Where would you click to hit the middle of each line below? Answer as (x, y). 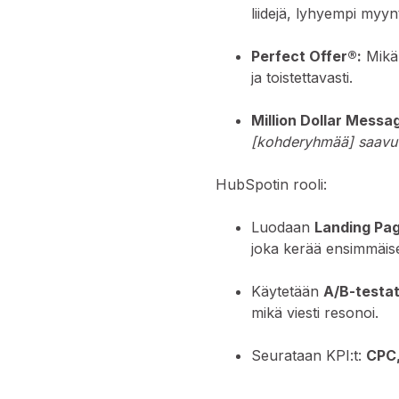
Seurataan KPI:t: (309, 356)
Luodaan (283, 228)
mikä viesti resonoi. (315, 313)
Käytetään (288, 292)
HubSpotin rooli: (272, 185)
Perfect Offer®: (307, 57)
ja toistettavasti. (302, 78)
